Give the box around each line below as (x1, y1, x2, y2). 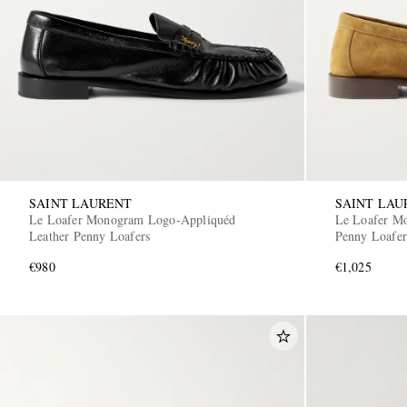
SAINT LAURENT (29, 194, 133, 212)
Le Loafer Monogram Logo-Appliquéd (29, 210, 236, 228)
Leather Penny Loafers (29, 226, 151, 244)
